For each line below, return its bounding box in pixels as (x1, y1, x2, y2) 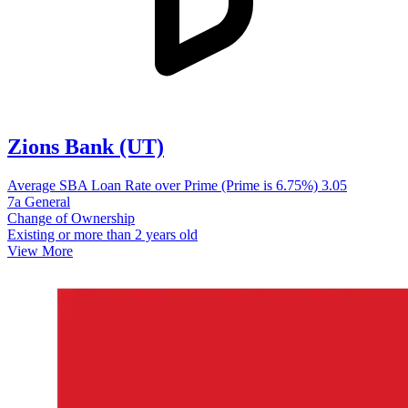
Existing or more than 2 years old (7, 226, 198, 242)
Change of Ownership (7, 209, 135, 226)
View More (7, 242, 73, 259)
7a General (7, 193, 70, 209)
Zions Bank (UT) (7, 134, 164, 158)
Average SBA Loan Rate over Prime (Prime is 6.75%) (7, 177, 321, 193)
